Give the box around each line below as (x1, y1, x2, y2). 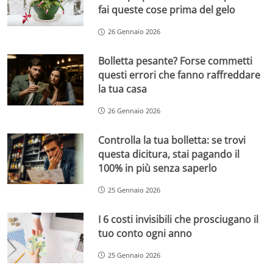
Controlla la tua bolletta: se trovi (98, 133, 246, 147)
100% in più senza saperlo (98, 161, 218, 175)
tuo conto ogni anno (98, 226, 193, 240)
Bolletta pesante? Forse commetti (98, 54, 253, 68)
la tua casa (98, 82, 147, 96)
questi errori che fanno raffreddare (98, 68, 261, 82)
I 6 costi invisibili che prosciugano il (98, 212, 259, 226)
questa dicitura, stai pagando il (98, 147, 240, 161)
